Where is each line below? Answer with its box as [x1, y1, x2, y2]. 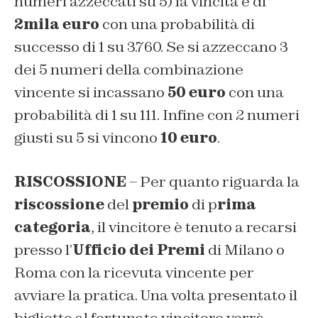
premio [132, 194, 189, 214]
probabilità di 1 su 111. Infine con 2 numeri [14, 105, 300, 124]
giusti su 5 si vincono [14, 128, 160, 147]
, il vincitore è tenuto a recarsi [91, 217, 297, 236]
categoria [14, 217, 91, 236]
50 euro [168, 82, 226, 102]
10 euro [160, 128, 217, 147]
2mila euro [14, 14, 99, 33]
